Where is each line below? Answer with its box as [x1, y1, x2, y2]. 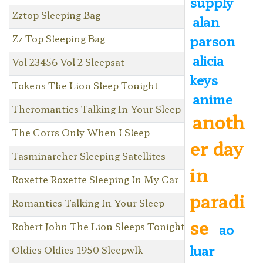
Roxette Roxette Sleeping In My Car [11, 171, 178, 186]
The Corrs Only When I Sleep [11, 124, 150, 139]
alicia [192, 50, 224, 69]
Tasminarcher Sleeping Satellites [11, 148, 166, 163]
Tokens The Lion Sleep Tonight [11, 77, 159, 92]
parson [189, 31, 235, 50]
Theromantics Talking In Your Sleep [11, 101, 181, 116]
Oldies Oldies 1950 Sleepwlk [11, 242, 143, 257]
